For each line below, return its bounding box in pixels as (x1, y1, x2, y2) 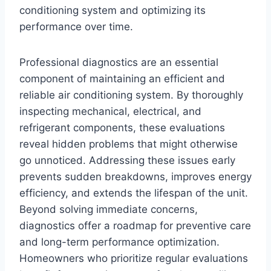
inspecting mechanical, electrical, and (19, 105, 201, 118)
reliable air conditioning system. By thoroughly (19, 89, 243, 102)
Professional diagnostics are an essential (19, 56, 218, 69)
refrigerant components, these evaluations (19, 122, 225, 134)
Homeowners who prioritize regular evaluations (19, 252, 248, 265)
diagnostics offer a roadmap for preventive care (19, 220, 251, 232)
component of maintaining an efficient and (19, 73, 225, 85)
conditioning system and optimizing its (19, 4, 206, 17)
